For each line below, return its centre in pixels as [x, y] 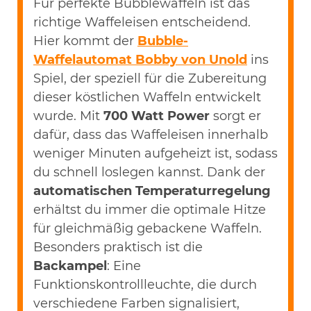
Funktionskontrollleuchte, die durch [145, 284]
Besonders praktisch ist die [118, 247]
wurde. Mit [68, 116]
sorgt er [237, 116]
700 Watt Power [158, 116]
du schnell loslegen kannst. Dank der [149, 172]
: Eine [124, 266]
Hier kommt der [85, 41]
